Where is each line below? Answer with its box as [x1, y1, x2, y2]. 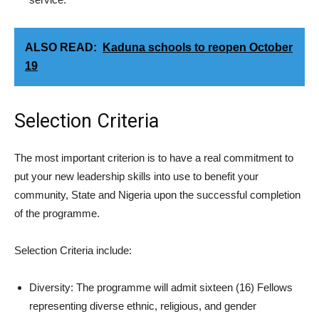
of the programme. [14, 206, 100, 219]
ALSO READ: [25, 41, 97, 53]
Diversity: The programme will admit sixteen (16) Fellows [29, 281, 293, 293]
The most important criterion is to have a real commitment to [14, 151, 293, 164]
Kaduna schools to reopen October [103, 41, 293, 53]
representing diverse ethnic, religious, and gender [29, 299, 256, 312]
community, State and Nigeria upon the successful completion [14, 188, 300, 201]
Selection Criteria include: [14, 244, 132, 256]
